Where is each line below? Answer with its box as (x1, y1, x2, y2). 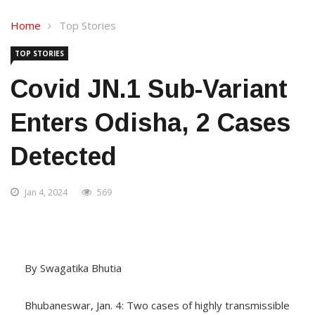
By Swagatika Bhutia (25, 261, 122, 275)
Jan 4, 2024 (25, 186, 67, 198)
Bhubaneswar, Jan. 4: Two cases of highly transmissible (25, 298, 290, 312)
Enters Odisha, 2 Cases (11, 108, 290, 137)
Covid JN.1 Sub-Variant (11, 75, 288, 103)
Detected (11, 142, 117, 171)
